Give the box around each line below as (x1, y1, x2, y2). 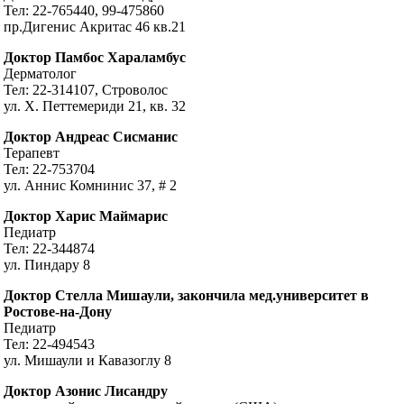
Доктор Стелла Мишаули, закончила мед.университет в (4, 288, 370, 304)
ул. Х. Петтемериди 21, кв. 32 (4, 98, 187, 115)
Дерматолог (4, 66, 78, 82)
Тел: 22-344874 (4, 241, 96, 257)
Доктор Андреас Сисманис (4, 129, 179, 145)
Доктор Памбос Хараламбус (4, 50, 187, 66)
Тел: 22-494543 (4, 336, 96, 353)
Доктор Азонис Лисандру (4, 383, 169, 399)
